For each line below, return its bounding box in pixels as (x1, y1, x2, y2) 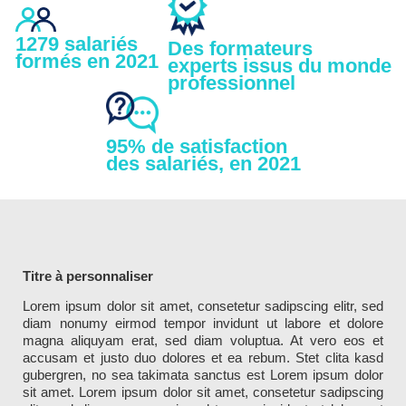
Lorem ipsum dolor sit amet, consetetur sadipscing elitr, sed (23, 298, 383, 314)
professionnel (167, 72, 295, 95)
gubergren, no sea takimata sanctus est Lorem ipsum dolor (23, 367, 383, 383)
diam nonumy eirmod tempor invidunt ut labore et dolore (23, 315, 383, 332)
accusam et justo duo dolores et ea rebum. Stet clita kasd (23, 350, 383, 366)
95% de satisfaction (105, 134, 287, 158)
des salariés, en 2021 (105, 151, 301, 175)
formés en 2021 (14, 50, 159, 73)
